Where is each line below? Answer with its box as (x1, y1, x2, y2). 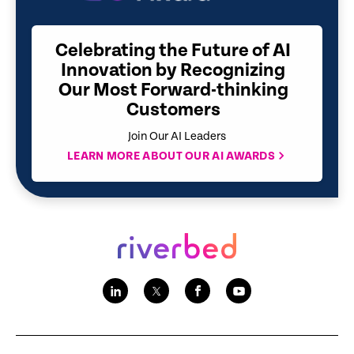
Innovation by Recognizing (61, 59, 285, 82)
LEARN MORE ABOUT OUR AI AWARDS (67, 149, 275, 164)
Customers (126, 99, 220, 122)
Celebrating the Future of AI (55, 40, 291, 62)
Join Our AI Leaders (128, 130, 226, 144)
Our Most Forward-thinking (58, 79, 288, 102)
